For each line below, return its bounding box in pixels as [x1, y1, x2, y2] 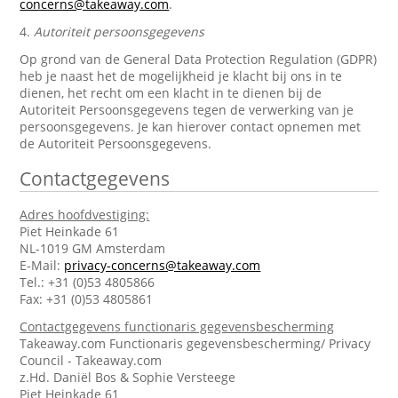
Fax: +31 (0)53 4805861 [20, 291, 154, 307]
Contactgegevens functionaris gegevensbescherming [20, 318, 335, 335]
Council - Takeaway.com [20, 352, 163, 369]
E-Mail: [20, 257, 65, 274]
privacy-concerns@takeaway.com [64, 257, 261, 274]
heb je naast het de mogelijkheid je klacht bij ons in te [20, 68, 343, 84]
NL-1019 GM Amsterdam [20, 240, 166, 257]
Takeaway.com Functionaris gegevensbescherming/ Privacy [20, 335, 371, 352]
